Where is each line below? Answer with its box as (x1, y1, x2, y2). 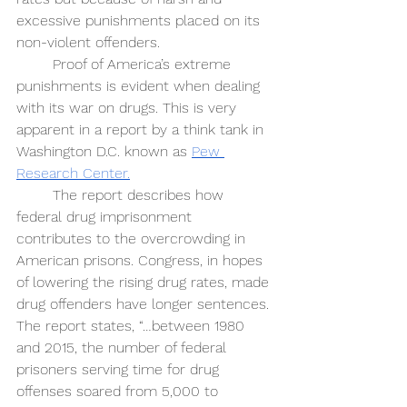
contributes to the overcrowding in (16, 230, 250, 248)
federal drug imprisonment (16, 208, 196, 226)
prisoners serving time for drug (16, 361, 223, 379)
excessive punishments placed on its (16, 12, 264, 30)
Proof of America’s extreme (53, 55, 235, 74)
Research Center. (16, 164, 130, 183)
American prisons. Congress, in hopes (16, 252, 267, 270)
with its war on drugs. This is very (16, 99, 241, 117)
